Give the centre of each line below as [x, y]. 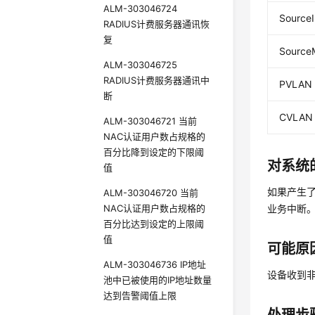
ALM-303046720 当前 [151, 193]
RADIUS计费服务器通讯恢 [157, 24]
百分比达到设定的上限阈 [154, 224]
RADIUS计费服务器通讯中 [157, 80]
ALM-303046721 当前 [150, 121]
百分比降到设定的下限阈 [154, 152]
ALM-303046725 [141, 65]
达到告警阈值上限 [140, 295]
